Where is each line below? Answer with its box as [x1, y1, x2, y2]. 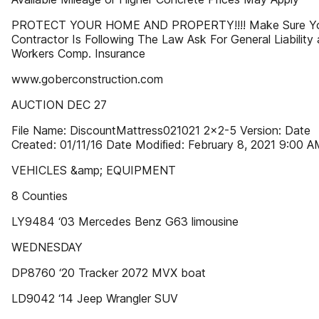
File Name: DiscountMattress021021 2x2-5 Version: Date [11, 123, 310, 137]
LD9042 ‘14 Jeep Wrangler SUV [11, 291, 178, 305]
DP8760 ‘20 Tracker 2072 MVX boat [11, 266, 206, 280]
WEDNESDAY [11, 240, 83, 254]
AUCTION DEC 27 [11, 98, 107, 112]
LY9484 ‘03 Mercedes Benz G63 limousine [11, 214, 239, 229]
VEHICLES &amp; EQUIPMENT [11, 163, 176, 177]
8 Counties [11, 189, 68, 203]
